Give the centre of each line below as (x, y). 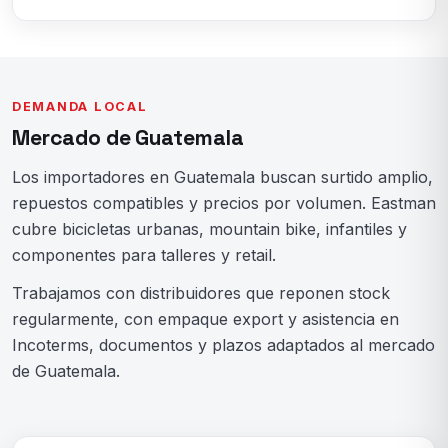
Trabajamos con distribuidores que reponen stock (201, 293)
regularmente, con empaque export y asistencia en (205, 319)
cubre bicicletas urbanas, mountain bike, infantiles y (209, 229)
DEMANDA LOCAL (80, 107)
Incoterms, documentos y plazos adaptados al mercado (223, 345)
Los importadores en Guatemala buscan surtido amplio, (222, 177)
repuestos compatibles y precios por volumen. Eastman (224, 203)
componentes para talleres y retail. (144, 255)
